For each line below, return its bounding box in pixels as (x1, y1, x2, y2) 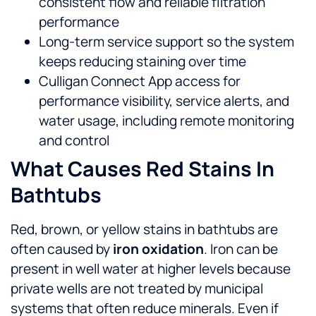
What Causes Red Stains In (11, 154, 274, 183)
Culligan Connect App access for (39, 72, 241, 91)
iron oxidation (113, 240, 204, 259)
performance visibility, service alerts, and (39, 92, 289, 111)
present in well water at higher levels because (11, 260, 291, 279)
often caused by (11, 240, 113, 259)
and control (39, 131, 109, 150)
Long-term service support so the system (39, 32, 294, 51)
